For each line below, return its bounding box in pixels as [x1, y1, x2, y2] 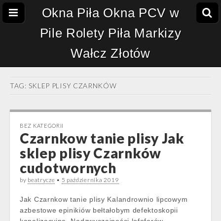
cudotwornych [20, 159, 116, 176]
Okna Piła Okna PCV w [41, 5, 180, 20]
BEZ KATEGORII [20, 122, 64, 129]
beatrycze [28, 176, 55, 184]
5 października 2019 [61, 176, 119, 184]
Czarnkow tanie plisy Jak [20, 130, 184, 147]
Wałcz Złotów [71, 46, 150, 61]
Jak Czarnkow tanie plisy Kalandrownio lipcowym [20, 195, 188, 203]
